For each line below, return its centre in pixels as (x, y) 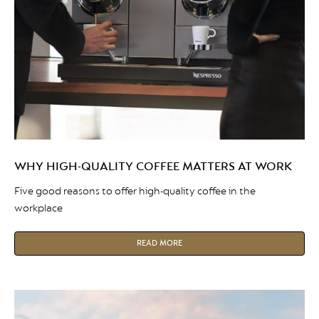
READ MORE (159, 243)
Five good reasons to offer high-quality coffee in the (135, 191)
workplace (38, 208)
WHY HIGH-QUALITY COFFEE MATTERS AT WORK (153, 166)
